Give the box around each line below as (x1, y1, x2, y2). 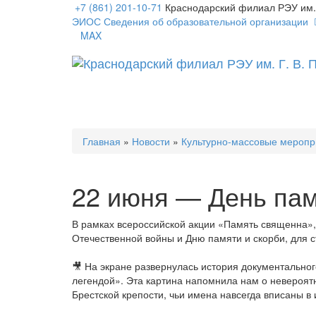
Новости (132, 134, 170, 148)
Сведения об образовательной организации (104, 14, 308, 28)
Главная (83, 134, 121, 148)
